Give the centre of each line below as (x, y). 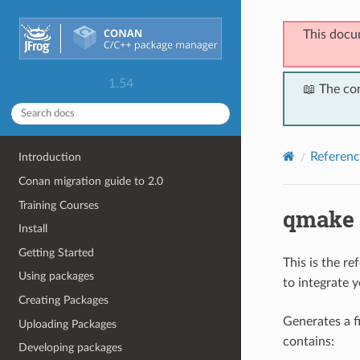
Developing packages (71, 348)
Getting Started (57, 252)
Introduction (50, 157)
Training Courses (59, 205)
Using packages (57, 276)
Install (33, 229)
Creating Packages (64, 300)
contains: (308, 341)
